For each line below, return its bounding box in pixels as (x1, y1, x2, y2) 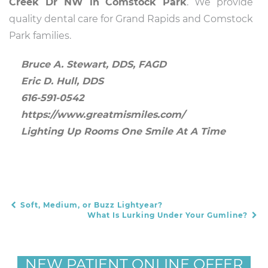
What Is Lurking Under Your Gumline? (87, 211, 250, 220)
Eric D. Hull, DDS (21, 75, 103, 87)
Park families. (9, 30, 71, 41)
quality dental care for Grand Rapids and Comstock (9, 13, 253, 25)
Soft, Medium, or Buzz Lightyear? (18, 200, 163, 209)
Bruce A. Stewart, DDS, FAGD (21, 59, 166, 70)
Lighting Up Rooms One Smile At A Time (21, 126, 226, 137)
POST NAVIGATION (9, 207, 126, 221)
